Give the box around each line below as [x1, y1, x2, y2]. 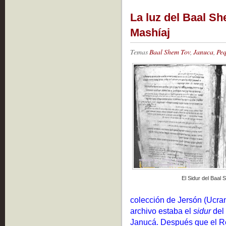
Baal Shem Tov [149, 47, 190, 57]
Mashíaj [130, 26, 170, 39]
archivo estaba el [130, 206, 193, 216]
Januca [193, 47, 213, 57]
